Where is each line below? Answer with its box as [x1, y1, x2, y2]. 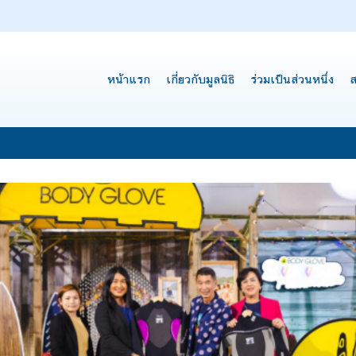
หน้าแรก [107, 70, 150, 88]
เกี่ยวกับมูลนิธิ [166, 70, 234, 88]
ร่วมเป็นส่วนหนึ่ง [250, 70, 334, 88]
